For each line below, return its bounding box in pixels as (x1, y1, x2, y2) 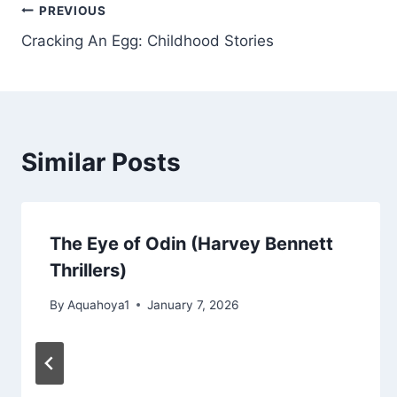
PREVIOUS (39, 3, 106, 18)
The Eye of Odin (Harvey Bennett (50, 233, 333, 255)
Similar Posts (21, 147, 181, 178)
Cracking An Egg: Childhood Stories (21, 32, 274, 51)
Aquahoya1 (67, 297, 130, 312)
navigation (20, 37, 147, 68)
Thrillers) (50, 260, 127, 282)
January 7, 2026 (147, 297, 239, 312)
